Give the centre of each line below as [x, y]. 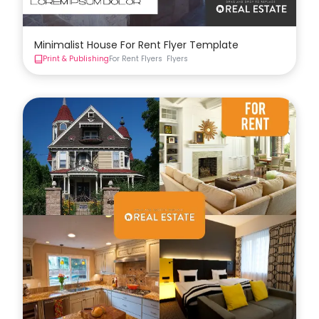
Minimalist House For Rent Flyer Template [136, 45]
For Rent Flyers [136, 58]
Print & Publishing [76, 58]
